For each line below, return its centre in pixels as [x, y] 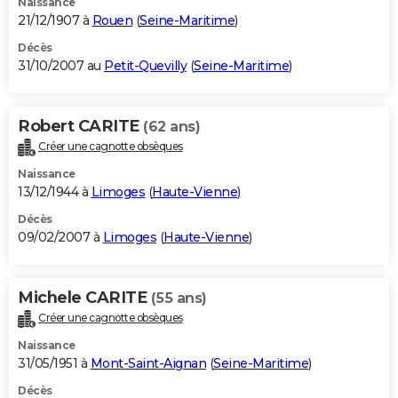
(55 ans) [179, 298]
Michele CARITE [84, 297]
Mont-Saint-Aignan [148, 363]
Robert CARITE [80, 126]
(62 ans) [171, 126]
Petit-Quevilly [145, 65]
